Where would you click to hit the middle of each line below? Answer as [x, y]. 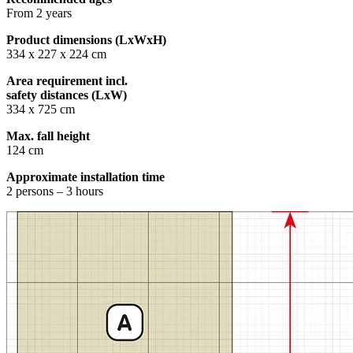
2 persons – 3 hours [55, 191]
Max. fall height [48, 136]
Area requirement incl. [67, 80]
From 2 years [39, 13]
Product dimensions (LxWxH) [86, 39]
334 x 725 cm [41, 109]
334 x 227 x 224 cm [56, 54]
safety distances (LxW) [67, 95]
